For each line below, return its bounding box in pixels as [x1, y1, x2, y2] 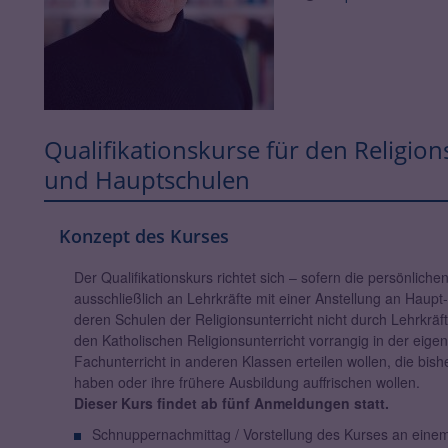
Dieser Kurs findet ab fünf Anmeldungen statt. [74, 393, 389, 414]
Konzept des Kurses [59, 224, 229, 249]
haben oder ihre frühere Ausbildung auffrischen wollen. [74, 372, 420, 393]
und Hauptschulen [44, 163, 250, 197]
